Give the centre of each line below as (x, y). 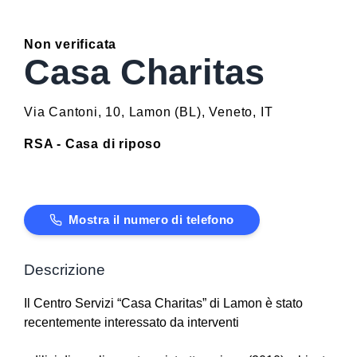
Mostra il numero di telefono (151, 220)
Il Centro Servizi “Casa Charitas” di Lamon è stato (163, 303)
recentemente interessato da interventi (131, 322)
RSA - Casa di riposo (93, 144)
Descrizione (65, 270)
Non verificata (71, 44)
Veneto (231, 112)
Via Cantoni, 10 (73, 112)
